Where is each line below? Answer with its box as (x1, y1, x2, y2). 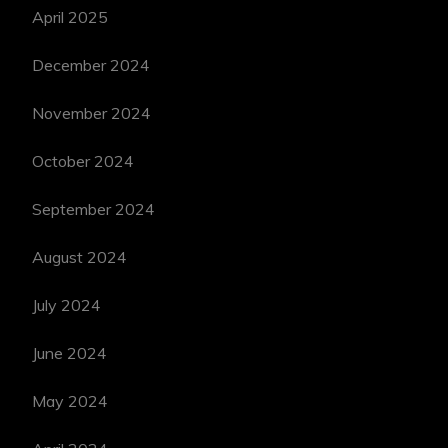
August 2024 (32, 246, 128, 267)
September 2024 (32, 198, 156, 219)
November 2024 (32, 102, 152, 123)
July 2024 (32, 294, 102, 315)
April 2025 (32, 6, 109, 27)
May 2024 (32, 390, 109, 411)
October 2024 (32, 150, 135, 171)
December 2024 (32, 54, 151, 75)
